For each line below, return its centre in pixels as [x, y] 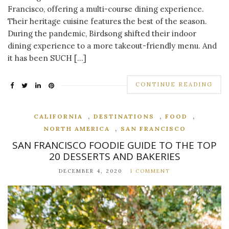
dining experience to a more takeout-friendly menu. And [112, 46]
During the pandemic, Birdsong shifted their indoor [102, 34]
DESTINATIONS [124, 117]
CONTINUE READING [174, 85]
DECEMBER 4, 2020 [90, 171]
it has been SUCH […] [47, 58]
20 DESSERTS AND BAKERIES [114, 157]
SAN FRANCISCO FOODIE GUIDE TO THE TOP [114, 145]
